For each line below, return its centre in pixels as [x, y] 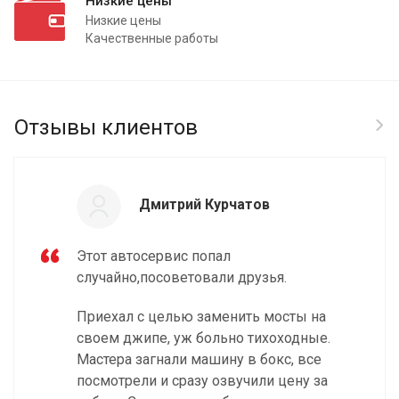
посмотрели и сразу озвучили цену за [202, 380]
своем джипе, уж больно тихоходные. [204, 338]
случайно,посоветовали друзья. [182, 277]
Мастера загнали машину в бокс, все [199, 359]
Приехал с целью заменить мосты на [201, 316]
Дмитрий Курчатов [204, 204]
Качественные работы [152, 38]
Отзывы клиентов [106, 127]
